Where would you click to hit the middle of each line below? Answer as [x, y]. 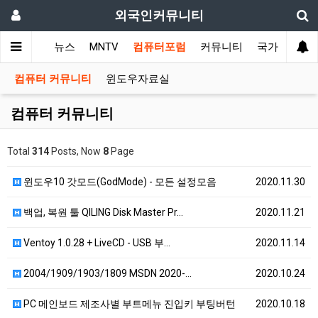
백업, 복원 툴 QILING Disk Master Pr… [102, 212]
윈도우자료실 [138, 79]
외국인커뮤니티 [159, 15]
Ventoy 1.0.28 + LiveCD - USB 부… [96, 243]
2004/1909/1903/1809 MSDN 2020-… [106, 273]
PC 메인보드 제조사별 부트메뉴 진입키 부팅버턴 [128, 304]
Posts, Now [76, 151]
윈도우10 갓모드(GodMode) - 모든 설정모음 [119, 182]
